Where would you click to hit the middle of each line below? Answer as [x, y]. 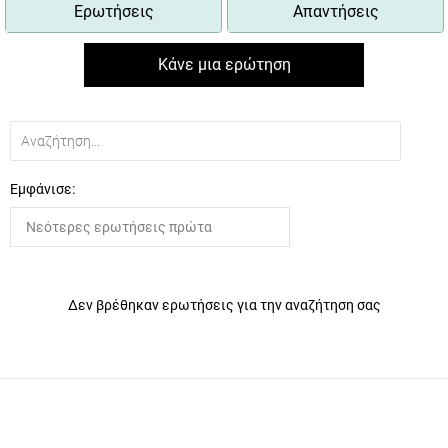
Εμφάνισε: [42, 189]
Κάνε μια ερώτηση [224, 64]
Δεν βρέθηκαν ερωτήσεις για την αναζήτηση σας [224, 305]
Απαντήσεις [335, 11]
